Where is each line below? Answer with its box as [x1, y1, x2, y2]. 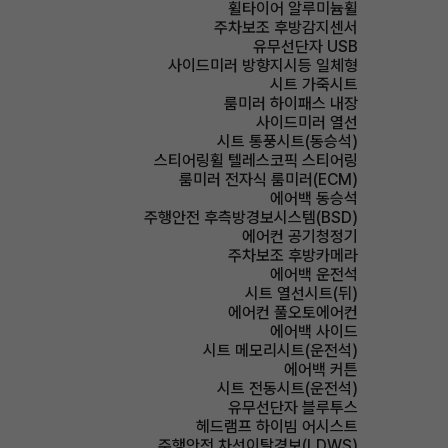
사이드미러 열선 [256, 113, 358, 132]
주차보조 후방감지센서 [214, 18, 358, 37]
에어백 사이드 [270, 322, 358, 341]
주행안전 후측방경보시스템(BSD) [144, 208, 358, 227]
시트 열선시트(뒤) [245, 284, 358, 303]
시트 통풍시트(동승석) [217, 132, 358, 151]
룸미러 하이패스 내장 [224, 94, 358, 113]
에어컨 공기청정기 [242, 227, 358, 246]
